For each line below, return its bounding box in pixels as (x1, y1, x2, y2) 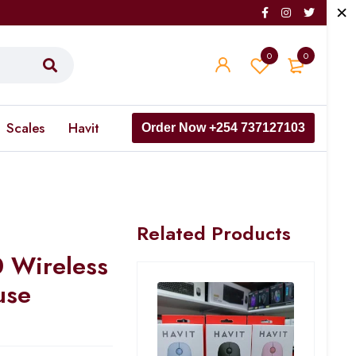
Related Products (137, 219, 291, 247)
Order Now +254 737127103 (141, 121, 305, 134)
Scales (6, 118, 44, 137)
